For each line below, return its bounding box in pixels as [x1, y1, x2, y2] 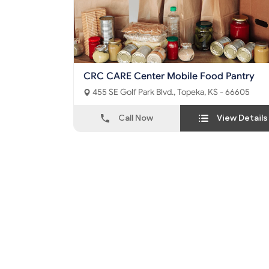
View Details [217, 113, 268, 124]
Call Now [118, 113, 153, 124]
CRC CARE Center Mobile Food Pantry [83, 70, 255, 83]
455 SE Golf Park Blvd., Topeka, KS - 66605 [177, 87, 250, 98]
